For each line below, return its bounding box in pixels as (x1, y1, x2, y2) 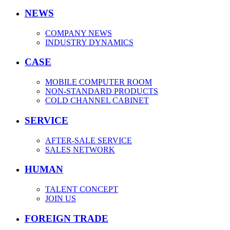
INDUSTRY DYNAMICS (45, 37, 133, 47)
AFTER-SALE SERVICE (45, 136, 132, 145)
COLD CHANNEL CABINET (45, 96, 149, 105)
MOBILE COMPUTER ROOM (45, 78, 152, 87)
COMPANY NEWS (45, 28, 112, 37)
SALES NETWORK (45, 145, 115, 154)
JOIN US (45, 194, 76, 203)
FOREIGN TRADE (25, 213, 108, 224)
